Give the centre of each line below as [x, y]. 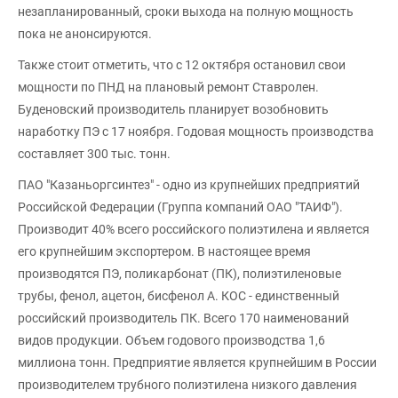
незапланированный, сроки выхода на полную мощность [186, 11]
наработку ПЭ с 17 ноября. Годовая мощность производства [196, 131]
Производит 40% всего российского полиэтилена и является [194, 229]
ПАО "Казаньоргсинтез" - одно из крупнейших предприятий [189, 184]
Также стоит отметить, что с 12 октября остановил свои [182, 64]
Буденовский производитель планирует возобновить [173, 109]
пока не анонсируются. [85, 33]
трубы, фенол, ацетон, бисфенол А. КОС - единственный [179, 295]
